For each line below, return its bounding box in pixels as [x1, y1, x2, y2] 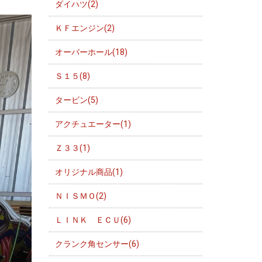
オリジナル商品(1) [54, 167, 123, 177]
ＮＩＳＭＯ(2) [54, 191, 106, 201]
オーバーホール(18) [54, 47, 127, 57]
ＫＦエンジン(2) [54, 23, 115, 33]
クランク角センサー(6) [54, 239, 139, 249]
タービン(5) [54, 95, 98, 105]
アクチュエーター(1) [54, 119, 131, 129]
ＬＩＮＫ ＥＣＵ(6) [54, 215, 131, 225]
